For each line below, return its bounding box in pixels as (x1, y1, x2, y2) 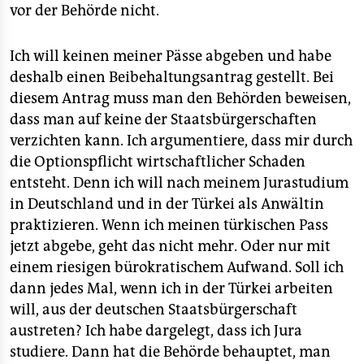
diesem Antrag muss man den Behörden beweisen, (10, 89, 351, 107)
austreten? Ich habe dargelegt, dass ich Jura (10, 322, 302, 340)
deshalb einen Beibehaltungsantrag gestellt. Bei (10, 68, 334, 86)
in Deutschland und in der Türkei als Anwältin (10, 195, 324, 213)
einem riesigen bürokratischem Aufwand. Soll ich (10, 258, 344, 276)
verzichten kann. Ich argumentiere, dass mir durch (10, 132, 353, 149)
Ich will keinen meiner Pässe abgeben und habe (10, 47, 331, 65)
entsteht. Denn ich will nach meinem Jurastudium (10, 174, 349, 192)
